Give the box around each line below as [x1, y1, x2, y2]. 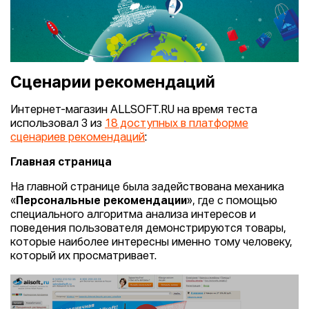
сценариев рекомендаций [10, 132, 145, 144]
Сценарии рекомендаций [10, 74, 215, 92]
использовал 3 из [10, 119, 105, 130]
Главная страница [10, 157, 112, 169]
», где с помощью [187, 196, 277, 208]
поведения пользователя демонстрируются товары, [10, 223, 286, 235]
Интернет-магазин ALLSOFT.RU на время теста [10, 105, 257, 117]
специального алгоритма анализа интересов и [10, 210, 256, 221]
